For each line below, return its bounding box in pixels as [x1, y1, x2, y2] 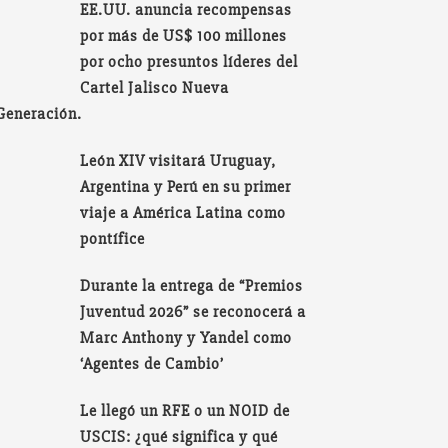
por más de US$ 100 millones [80, 25, 288, 46]
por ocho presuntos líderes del [80, 51, 299, 72]
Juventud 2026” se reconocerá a [80, 301, 307, 322]
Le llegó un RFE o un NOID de [80, 400, 291, 421]
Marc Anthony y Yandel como [80, 327, 293, 348]
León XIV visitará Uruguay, [80, 150, 277, 171]
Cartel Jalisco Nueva [80, 77, 230, 98]
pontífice [80, 228, 146, 249]
